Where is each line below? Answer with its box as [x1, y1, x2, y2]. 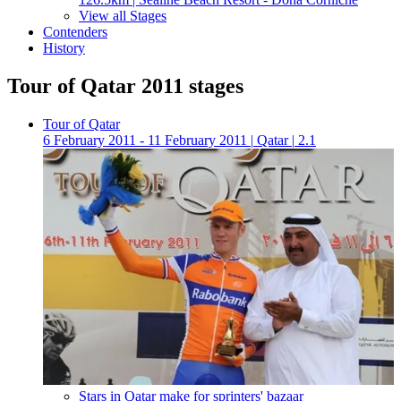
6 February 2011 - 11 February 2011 [43, 132, 247, 148]
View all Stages [79, 8, 166, 23]
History [43, 40, 85, 55]
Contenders [43, 24, 107, 39]
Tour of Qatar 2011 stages [7, 73, 243, 98]
